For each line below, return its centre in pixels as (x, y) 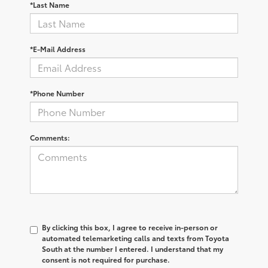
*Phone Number (57, 93)
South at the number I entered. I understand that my (133, 248)
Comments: (50, 137)
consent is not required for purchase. (106, 259)
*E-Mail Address (58, 48)
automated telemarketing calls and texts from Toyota (135, 237)
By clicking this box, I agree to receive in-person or (130, 227)
